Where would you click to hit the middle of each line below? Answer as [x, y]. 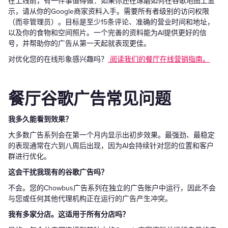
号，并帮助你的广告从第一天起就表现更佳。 [79, 43]
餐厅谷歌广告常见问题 [90, 99]
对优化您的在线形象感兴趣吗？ [58, 59]
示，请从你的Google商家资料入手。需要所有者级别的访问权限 [109, 11]
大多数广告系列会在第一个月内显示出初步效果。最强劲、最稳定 [111, 135]
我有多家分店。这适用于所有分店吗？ [69, 214]
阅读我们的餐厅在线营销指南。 [159, 59]
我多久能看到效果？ [40, 119]
